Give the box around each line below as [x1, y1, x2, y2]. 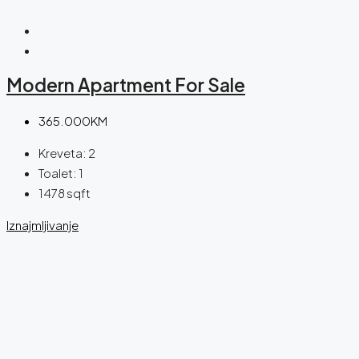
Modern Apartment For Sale [6, 74, 245, 97]
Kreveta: [38, 144, 87, 160]
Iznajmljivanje [6, 216, 79, 232]
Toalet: [38, 164, 77, 180]
